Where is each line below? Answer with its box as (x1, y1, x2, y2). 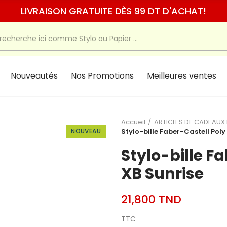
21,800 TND (121, 192, 181, 207)
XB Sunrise (121, 163, 204, 184)
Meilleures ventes (146, 70, 216, 82)
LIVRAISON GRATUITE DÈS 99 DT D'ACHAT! (21, 5, 206, 17)
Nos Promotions (70, 70, 134, 82)
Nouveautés (10, 70, 58, 82)
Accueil (121, 117, 145, 127)
